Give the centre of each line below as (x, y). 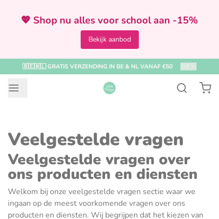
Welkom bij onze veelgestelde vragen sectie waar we (102, 192)
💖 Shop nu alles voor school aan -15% (109, 20)
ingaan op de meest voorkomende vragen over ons (97, 203)
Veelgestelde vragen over (99, 160)
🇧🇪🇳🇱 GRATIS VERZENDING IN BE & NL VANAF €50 (98, 66)
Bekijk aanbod (109, 39)
